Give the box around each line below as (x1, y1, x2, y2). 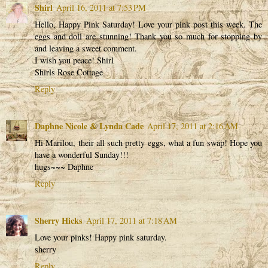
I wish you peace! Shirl (35, 54, 114, 66)
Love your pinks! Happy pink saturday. (35, 231, 167, 243)
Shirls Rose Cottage (35, 66, 103, 78)
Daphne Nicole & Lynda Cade (35, 119, 144, 132)
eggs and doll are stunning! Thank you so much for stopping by (35, 30, 262, 42)
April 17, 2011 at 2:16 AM (147, 120, 238, 132)
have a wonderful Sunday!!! (35, 148, 129, 160)
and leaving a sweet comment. (35, 42, 137, 54)
